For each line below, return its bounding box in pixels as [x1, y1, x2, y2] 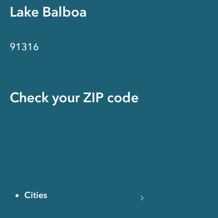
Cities [24, 190, 47, 201]
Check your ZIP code [10, 89, 139, 106]
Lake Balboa [10, 3, 87, 20]
